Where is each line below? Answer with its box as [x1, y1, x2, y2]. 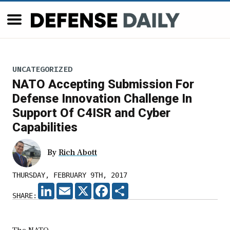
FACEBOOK [110, 183, 143, 191]
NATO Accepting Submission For [12, 77, 194, 92]
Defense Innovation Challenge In [12, 91, 192, 106]
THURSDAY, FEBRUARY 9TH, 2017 [12, 171, 127, 180]
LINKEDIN [54, 183, 87, 191]
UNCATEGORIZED [12, 64, 72, 74]
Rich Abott [59, 147, 97, 158]
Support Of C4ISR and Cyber [12, 106, 170, 121]
